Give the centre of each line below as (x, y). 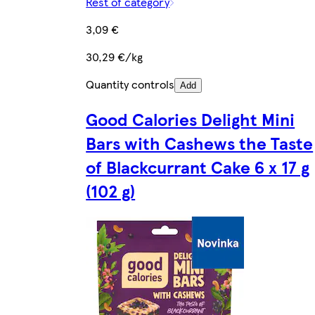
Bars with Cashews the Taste (200, 143)
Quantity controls (130, 84)
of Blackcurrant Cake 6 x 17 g (198, 167)
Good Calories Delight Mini (191, 119)
